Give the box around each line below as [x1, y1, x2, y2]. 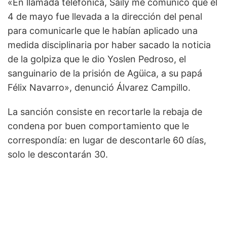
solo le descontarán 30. [8, 149, 108, 160]
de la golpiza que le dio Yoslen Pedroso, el [8, 54, 186, 65]
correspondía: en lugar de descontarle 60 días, [8, 135, 206, 146]
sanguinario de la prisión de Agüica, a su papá [8, 68, 202, 79]
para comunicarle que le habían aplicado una [8, 25, 198, 36]
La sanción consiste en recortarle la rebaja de [8, 106, 202, 118]
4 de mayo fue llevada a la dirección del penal [8, 11, 202, 22]
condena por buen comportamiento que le [8, 121, 189, 132]
